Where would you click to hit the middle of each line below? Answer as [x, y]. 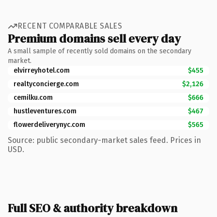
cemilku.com [33, 97]
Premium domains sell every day [94, 38]
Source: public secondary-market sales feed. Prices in [104, 140]
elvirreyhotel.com [42, 70]
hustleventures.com [45, 111]
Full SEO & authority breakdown [93, 208]
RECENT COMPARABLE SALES [70, 26]
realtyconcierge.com [46, 84]
